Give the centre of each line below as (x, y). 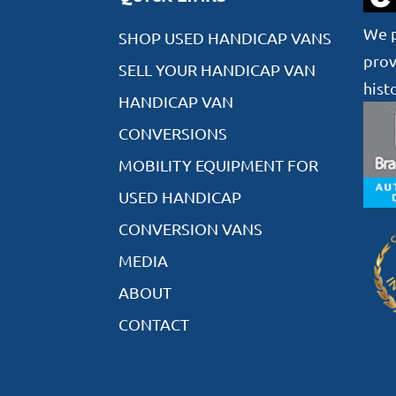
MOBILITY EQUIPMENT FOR (219, 164)
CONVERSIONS (173, 133)
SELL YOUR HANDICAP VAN (217, 69)
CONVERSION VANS (191, 228)
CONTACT (154, 324)
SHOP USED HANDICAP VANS (225, 37)
